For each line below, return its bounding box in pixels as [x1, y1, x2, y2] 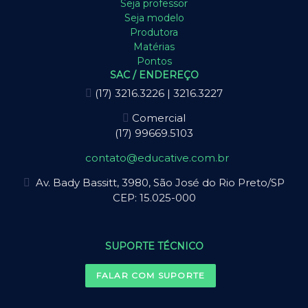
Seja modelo [124, 12, 184, 24]
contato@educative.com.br [85, 151, 229, 164]
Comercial [129, 111, 186, 124]
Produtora [130, 26, 178, 38]
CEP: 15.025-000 [112, 191, 196, 204]
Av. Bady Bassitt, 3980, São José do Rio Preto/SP [30, 176, 285, 189]
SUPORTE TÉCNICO [104, 240, 203, 252]
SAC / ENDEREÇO [109, 69, 199, 81]
